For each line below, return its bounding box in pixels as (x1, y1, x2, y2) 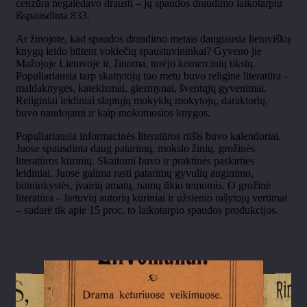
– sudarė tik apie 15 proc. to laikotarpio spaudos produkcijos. (16, 204, 278, 217)
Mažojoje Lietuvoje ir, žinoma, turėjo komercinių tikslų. (16, 58, 256, 70)
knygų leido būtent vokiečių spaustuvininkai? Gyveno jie (16, 45, 262, 58)
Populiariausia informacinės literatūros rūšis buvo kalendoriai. (16, 130, 281, 143)
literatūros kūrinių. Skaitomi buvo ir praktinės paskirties (16, 155, 254, 167)
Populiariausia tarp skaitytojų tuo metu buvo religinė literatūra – (16, 70, 289, 82)
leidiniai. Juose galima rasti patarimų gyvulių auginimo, (16, 167, 254, 180)
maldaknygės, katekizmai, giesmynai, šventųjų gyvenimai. (16, 82, 267, 95)
